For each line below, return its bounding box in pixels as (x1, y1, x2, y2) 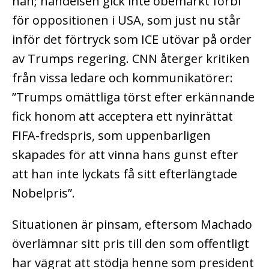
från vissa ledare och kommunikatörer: (12, 70, 233, 86)
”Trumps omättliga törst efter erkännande (12, 89, 255, 106)
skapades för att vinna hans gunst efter (12, 147, 238, 163)
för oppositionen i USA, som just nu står (12, 12, 241, 29)
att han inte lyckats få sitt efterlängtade (12, 166, 237, 183)
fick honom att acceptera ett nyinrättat (12, 108, 233, 125)
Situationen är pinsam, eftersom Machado (12, 216, 252, 233)
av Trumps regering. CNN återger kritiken (12, 50, 250, 67)
